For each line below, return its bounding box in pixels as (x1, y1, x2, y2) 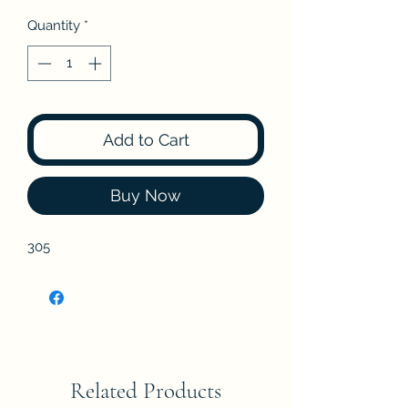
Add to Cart (102, 129, 189, 149)
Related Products (70, 376, 221, 404)
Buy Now (110, 185, 181, 205)
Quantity (27, 17, 80, 34)
